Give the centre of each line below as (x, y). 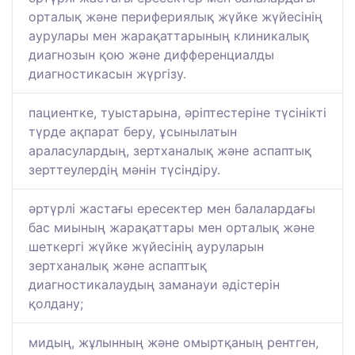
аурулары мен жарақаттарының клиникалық (169, 36)
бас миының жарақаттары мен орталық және (172, 228)
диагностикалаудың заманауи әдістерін (154, 285)
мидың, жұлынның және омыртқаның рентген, (174, 343)
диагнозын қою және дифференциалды (151, 55)
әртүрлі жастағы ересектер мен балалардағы (172, 209)
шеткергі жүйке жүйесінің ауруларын (146, 247)
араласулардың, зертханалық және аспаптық (170, 151)
